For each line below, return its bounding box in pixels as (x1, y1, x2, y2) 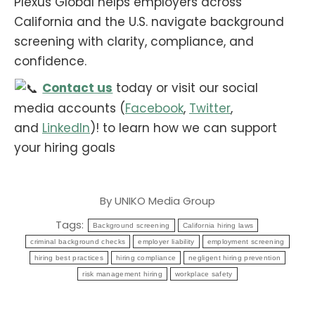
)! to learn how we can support (90, 120, 277, 137)
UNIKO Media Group (115, 193, 215, 209)
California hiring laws (182, 221, 254, 229)
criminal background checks (30, 238, 126, 246)
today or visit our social (112, 79, 259, 96)
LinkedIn (42, 120, 90, 137)
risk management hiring (82, 270, 162, 278)
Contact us (42, 79, 113, 96)
